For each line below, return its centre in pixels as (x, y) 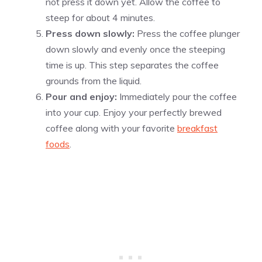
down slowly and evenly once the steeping (135, 49)
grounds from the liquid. (94, 81)
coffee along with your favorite (111, 128)
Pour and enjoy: (81, 97)
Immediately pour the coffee (177, 97)
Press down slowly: (90, 34)
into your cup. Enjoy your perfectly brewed (134, 113)
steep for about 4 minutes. (100, 18)
